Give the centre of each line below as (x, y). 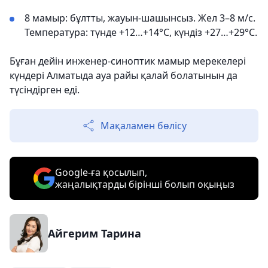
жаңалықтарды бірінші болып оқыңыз (145, 184)
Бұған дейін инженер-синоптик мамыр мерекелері (128, 61)
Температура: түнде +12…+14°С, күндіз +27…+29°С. (141, 32)
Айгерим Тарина (95, 233)
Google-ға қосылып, (101, 172)
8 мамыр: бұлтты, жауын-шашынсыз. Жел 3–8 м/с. (140, 18)
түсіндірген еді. (45, 90)
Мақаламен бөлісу (144, 126)
